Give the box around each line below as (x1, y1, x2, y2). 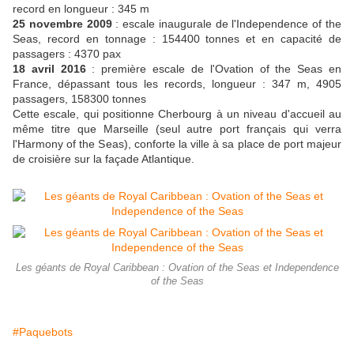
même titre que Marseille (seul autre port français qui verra (13, 122, 341, 136)
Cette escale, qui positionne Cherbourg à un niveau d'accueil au (13, 107, 341, 121)
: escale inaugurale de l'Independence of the (111, 17, 342, 31)
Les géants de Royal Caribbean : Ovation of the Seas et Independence (15, 262, 339, 274)
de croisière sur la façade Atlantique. (13, 153, 194, 166)
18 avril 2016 (13, 62, 86, 76)
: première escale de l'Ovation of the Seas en (85, 62, 342, 76)
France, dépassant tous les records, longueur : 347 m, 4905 (13, 77, 341, 91)
